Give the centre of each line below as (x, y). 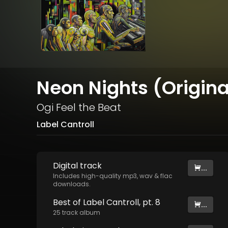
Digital (66, 166)
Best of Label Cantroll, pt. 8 (107, 203)
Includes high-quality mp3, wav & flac (113, 176)
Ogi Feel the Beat (79, 108)
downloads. (72, 184)
